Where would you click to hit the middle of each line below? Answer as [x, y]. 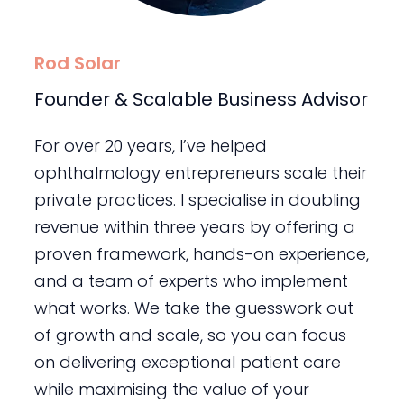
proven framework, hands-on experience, [201, 254]
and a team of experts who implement [191, 281]
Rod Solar [77, 64]
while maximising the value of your [171, 390]
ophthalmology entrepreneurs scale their [200, 173]
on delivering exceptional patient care [187, 363]
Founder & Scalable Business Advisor [201, 100]
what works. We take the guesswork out [193, 308]
